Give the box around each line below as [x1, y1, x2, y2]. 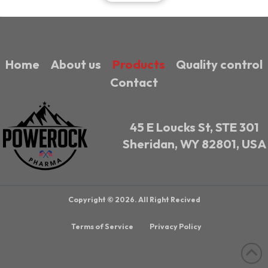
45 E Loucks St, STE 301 [129, 119, 259, 135]
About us [50, 56, 102, 72]
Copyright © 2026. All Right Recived [68, 194, 200, 204]
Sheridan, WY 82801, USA [122, 136, 266, 151]
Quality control [175, 56, 263, 72]
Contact [110, 74, 158, 90]
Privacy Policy [149, 221, 202, 231]
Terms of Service [71, 221, 133, 231]
